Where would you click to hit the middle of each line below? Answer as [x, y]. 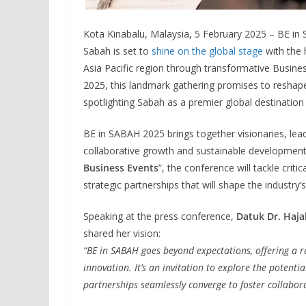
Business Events [121, 167]
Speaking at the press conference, [160, 216]
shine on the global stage [207, 51]
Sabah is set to [117, 51]
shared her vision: [122, 233]
